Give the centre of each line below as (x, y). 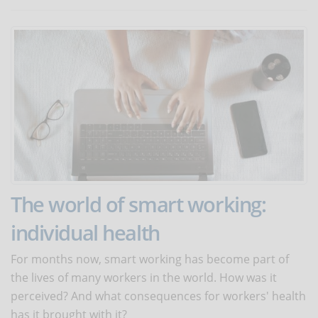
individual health (85, 233)
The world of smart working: (138, 204)
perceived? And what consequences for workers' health (158, 296)
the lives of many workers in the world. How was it (144, 278)
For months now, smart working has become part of (150, 259)
